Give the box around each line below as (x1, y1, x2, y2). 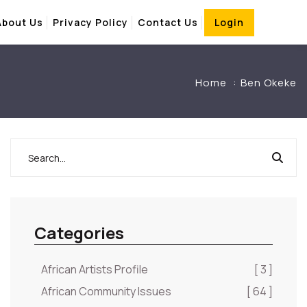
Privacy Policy (52, 15, 128, 29)
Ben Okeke (241, 75, 297, 90)
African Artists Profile (41, 262, 148, 277)
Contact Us (137, 15, 198, 29)
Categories (34, 221, 124, 244)
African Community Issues (41, 284, 171, 299)
